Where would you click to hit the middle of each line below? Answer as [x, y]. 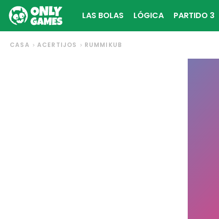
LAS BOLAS [103, 15]
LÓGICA [149, 15]
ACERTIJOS [57, 45]
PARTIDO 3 [194, 15]
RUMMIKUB [103, 45]
